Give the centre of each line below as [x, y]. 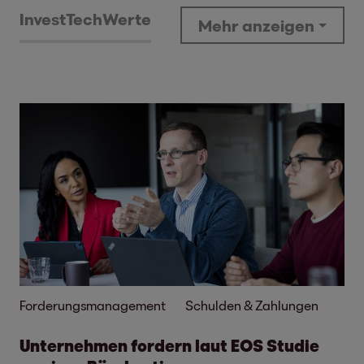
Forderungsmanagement [93, 305]
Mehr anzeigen [256, 25]
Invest [43, 19]
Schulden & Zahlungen [252, 305]
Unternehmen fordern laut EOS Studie [169, 345]
